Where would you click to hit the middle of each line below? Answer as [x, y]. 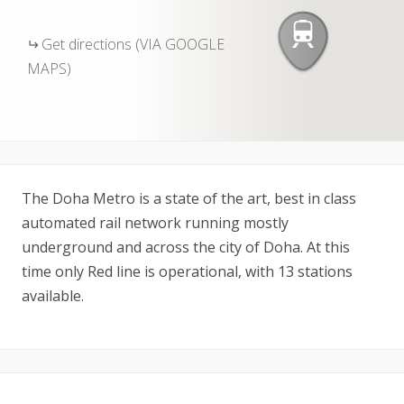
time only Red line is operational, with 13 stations [187, 271]
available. [53, 296]
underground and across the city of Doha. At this [186, 247]
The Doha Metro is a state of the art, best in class [189, 198]
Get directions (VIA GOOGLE [133, 44]
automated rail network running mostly [155, 223]
